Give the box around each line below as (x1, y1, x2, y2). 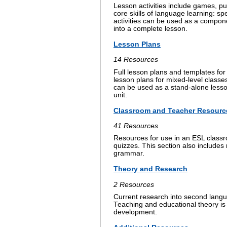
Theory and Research (113, 165, 187, 173)
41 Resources (113, 122, 158, 130)
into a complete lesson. (113, 25, 187, 32)
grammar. (113, 149, 144, 158)
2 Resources (113, 180, 154, 188)
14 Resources (113, 56, 158, 64)
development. (113, 208, 157, 216)
